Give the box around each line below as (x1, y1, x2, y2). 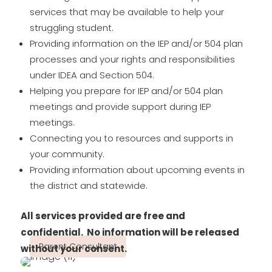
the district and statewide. (29, 179, 148, 192)
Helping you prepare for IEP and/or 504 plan (29, 84, 223, 97)
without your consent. (20, 242, 127, 255)
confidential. (20, 226, 83, 239)
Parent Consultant (38, 240, 117, 253)
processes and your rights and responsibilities (29, 53, 235, 66)
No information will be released (86, 226, 239, 239)
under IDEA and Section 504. (29, 69, 154, 81)
